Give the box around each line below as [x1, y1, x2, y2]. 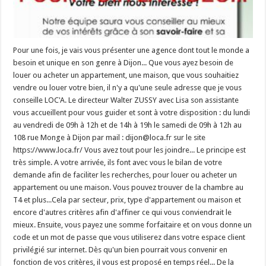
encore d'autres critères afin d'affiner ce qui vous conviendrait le [13, 208, 232, 217]
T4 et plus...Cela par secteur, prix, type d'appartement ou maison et [13, 195, 242, 205]
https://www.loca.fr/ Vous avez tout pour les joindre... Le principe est [13, 145, 246, 155]
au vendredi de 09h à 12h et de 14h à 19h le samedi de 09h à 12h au [13, 121, 242, 130]
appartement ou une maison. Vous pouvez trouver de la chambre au [13, 183, 244, 192]
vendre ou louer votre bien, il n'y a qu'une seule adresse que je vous [13, 83, 242, 93]
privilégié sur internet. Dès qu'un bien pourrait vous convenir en [13, 245, 228, 255]
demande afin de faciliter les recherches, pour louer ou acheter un [13, 170, 237, 180]
